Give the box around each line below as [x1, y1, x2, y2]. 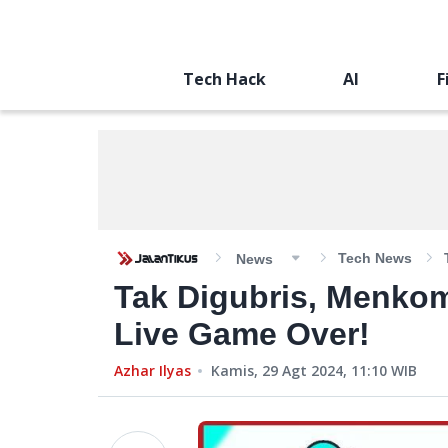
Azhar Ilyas [114, 361, 191, 380]
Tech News [338, 250, 412, 266]
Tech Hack [182, 68, 266, 90]
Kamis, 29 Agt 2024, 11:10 [211, 361, 387, 380]
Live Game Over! [114, 316, 370, 352]
